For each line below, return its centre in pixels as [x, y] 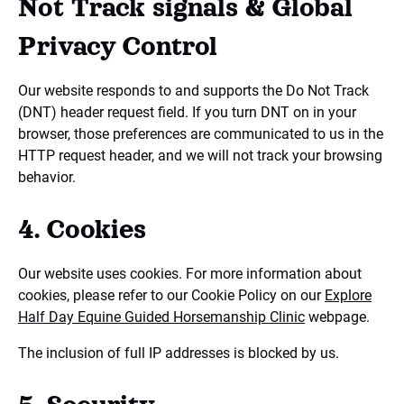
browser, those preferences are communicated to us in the [201, 134]
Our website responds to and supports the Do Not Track [193, 91]
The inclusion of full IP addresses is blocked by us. [179, 353]
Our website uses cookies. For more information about [190, 274]
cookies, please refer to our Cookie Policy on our [171, 295]
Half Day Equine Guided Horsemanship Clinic [161, 317]
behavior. [47, 177]
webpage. [339, 317]
